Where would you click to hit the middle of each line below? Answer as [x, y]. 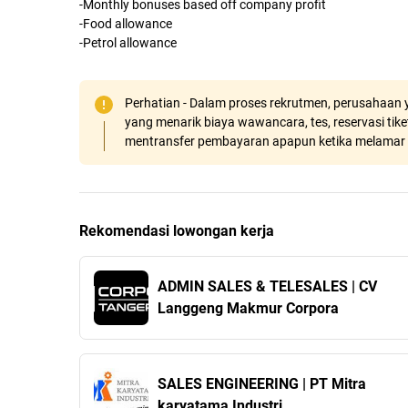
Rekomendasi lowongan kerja [177, 231]
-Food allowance [126, 24]
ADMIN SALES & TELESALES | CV [267, 287]
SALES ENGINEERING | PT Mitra [262, 384]
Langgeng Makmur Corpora [248, 309]
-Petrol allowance [128, 43]
